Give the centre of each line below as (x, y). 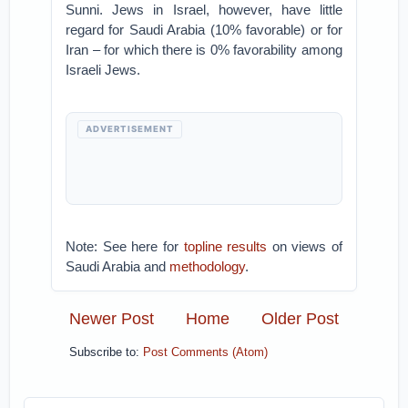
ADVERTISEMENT (130, 129)
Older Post (300, 318)
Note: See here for (125, 246)
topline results (225, 246)
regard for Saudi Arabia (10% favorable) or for (204, 30)
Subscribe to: (107, 353)
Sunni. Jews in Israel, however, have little (204, 10)
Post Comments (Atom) (206, 353)
